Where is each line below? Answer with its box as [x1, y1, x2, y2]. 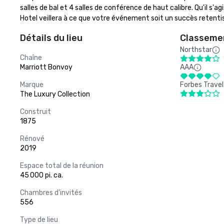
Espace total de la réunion [20, 161, 103, 170]
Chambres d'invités [20, 188, 82, 197]
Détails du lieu [20, 32, 82, 43]
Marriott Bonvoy [20, 63, 72, 71]
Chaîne [20, 53, 42, 62]
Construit [20, 107, 51, 116]
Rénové [20, 134, 44, 143]
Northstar [180, 45, 212, 54]
